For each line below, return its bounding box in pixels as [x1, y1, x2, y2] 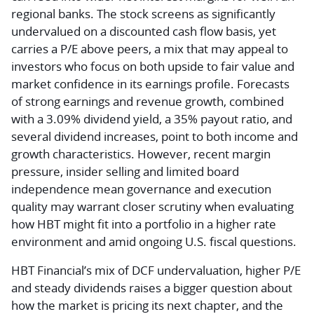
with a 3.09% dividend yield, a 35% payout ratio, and [11, 110, 292, 127]
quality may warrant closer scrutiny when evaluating [11, 198, 294, 214]
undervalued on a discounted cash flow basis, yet [11, 22, 276, 39]
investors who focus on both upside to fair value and [11, 57, 294, 74]
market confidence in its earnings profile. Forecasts [11, 75, 289, 92]
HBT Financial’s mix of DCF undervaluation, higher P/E [11, 261, 301, 278]
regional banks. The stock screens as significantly [11, 5, 275, 22]
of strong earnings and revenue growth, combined [11, 93, 284, 109]
